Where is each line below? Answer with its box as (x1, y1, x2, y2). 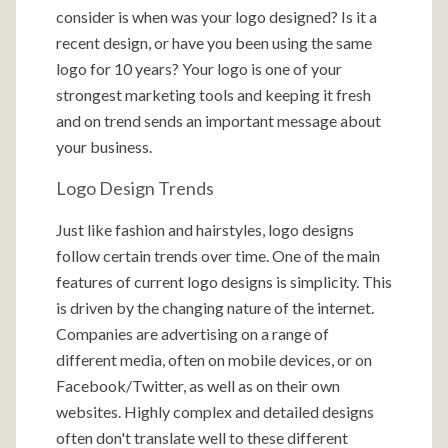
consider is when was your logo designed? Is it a (56, 7, 377, 26)
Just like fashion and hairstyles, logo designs (56, 220, 354, 239)
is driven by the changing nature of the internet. (56, 298, 374, 317)
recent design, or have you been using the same (56, 33, 372, 52)
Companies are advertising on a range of (56, 324, 329, 343)
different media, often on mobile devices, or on (56, 350, 372, 369)
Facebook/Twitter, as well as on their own (56, 376, 340, 395)
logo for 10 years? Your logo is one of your (56, 59, 342, 78)
